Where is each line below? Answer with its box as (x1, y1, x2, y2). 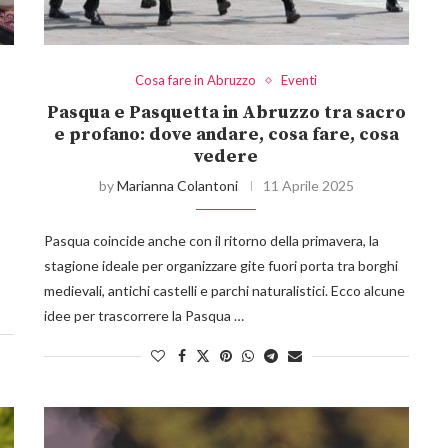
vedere (194, 145, 259, 169)
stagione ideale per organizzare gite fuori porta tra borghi (43, 257, 398, 275)
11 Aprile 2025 (262, 177, 354, 195)
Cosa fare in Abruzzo (135, 72, 257, 89)
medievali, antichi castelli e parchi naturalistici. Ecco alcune (43, 282, 405, 300)
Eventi (281, 72, 318, 89)
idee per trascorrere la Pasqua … (43, 307, 244, 325)
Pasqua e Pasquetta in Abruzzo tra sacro (46, 101, 406, 125)
